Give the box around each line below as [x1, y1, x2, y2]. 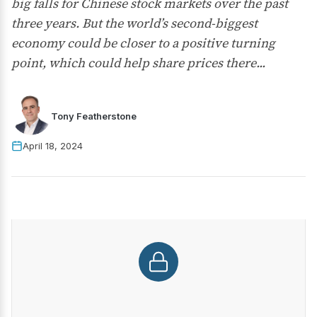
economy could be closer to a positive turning [11, 34, 275, 52]
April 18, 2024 [23, 140, 83, 151]
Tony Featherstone [51, 110, 137, 122]
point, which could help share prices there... [11, 54, 265, 71]
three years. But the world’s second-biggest [11, 14, 258, 32]
